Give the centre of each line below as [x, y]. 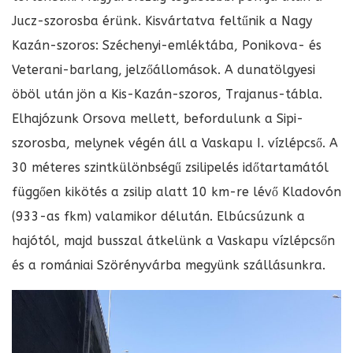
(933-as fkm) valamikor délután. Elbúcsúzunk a [158, 217]
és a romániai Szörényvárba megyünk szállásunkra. [169, 266]
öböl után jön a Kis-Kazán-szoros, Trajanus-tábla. [167, 95]
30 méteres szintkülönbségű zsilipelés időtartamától [170, 168]
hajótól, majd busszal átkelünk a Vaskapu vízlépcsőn [173, 241]
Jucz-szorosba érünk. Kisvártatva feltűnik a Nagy [162, 21]
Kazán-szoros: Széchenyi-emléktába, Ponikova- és [167, 46]
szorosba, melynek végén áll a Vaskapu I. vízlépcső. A [175, 143]
